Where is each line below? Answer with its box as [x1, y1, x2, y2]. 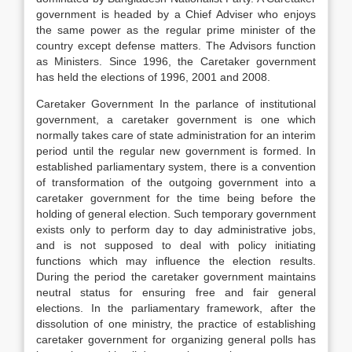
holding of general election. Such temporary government [36, 207, 316, 220]
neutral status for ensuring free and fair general [36, 286, 316, 299]
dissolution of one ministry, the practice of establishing [36, 317, 316, 330]
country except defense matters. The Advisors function [36, 39, 316, 52]
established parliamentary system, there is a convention [36, 160, 316, 173]
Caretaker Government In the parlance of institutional [36, 97, 316, 110]
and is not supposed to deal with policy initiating [36, 239, 316, 251]
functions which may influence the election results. [36, 255, 316, 267]
